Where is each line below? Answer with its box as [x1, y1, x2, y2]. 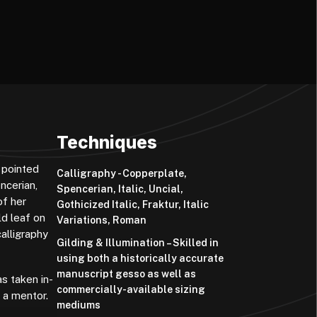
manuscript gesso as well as [57, 267, 197, 279]
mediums [57, 299, 101, 311]
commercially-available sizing [57, 283, 206, 295]
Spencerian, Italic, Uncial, [57, 183, 184, 195]
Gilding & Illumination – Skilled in [57, 236, 219, 248]
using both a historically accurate [57, 252, 224, 264]
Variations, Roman [57, 214, 147, 226]
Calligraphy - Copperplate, [57, 168, 188, 180]
